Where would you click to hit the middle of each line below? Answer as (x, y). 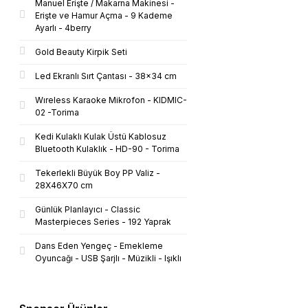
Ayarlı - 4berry (63, 28)
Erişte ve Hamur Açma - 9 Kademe (104, 15)
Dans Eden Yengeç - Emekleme (99, 246)
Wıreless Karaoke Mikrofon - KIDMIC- (111, 100)
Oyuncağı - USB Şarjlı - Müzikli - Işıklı (108, 258)
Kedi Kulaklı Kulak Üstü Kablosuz (101, 136)
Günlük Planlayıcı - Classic (88, 209)
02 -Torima (57, 112)
